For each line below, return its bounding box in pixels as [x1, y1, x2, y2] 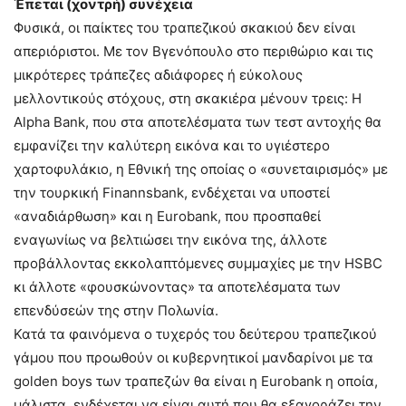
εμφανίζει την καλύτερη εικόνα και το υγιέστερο [14, 137, 330, 154]
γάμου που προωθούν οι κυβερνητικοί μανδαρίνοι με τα [14, 349, 373, 366]
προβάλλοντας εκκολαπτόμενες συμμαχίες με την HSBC [14, 255, 382, 272]
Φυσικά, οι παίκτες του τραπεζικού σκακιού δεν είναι [14, 19, 355, 36]
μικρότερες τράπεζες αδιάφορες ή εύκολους [14, 66, 303, 83]
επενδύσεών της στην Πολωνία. [14, 302, 218, 319]
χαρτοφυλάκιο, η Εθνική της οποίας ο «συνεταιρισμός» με [14, 160, 388, 178]
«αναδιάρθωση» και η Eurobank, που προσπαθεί [14, 208, 321, 225]
